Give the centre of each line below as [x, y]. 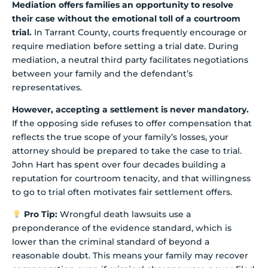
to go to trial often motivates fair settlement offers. [122, 192]
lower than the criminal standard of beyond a [111, 242]
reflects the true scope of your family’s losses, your [120, 137]
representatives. [47, 87]
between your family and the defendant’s [102, 73]
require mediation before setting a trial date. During [125, 46]
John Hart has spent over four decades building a [119, 164]
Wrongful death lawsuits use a [124, 214]
